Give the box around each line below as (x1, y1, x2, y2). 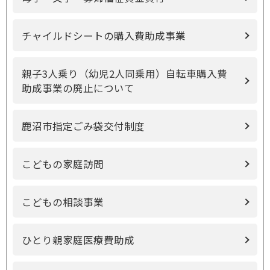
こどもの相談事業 (22, 195, 104, 209)
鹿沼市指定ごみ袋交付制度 (22, 119, 145, 133)
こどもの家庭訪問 (22, 157, 104, 171)
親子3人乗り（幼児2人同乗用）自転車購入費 (22, 66, 227, 81)
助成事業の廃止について (22, 81, 134, 95)
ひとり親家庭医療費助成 (22, 233, 134, 247)
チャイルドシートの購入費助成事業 (22, 28, 186, 43)
